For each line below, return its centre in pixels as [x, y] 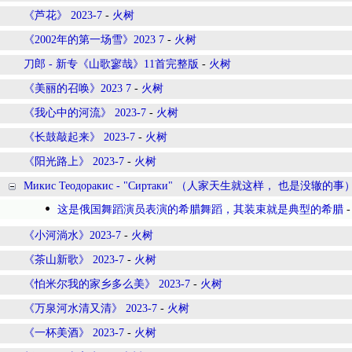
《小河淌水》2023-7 [72, 235]
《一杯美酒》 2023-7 [74, 333]
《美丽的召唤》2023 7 [77, 88]
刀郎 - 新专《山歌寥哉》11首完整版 [111, 64]
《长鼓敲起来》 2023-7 [79, 137]
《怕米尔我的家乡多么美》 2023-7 [107, 284]
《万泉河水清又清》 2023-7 [90, 308]
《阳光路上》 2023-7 [74, 161]
